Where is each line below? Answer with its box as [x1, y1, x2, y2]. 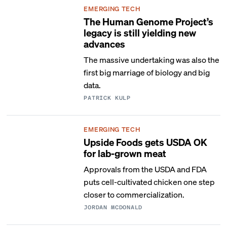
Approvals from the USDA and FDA [84, 164, 207, 174]
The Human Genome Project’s [84, 15, 214, 27]
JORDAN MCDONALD [84, 204, 142, 211]
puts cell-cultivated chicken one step [84, 176, 215, 187]
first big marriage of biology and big [84, 67, 210, 78]
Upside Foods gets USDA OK [84, 136, 208, 148]
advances [84, 37, 126, 50]
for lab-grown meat [84, 147, 167, 159]
